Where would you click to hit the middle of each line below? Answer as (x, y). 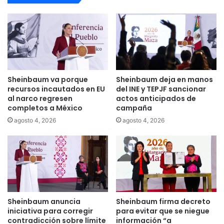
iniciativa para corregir (50, 211)
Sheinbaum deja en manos (164, 80)
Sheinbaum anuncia (44, 202)
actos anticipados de (156, 99)
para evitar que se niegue (163, 211)
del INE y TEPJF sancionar (161, 89)
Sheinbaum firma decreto (163, 202)
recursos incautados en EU (56, 89)
